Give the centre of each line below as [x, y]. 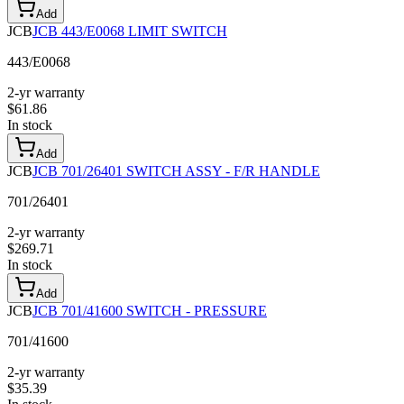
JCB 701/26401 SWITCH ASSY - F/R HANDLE [176, 171]
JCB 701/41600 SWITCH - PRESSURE [150, 311]
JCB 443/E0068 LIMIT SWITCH [130, 32]
